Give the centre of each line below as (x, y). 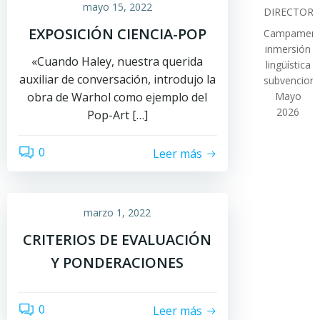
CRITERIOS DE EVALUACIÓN (117, 240)
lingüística (288, 65)
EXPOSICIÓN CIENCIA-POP (117, 34)
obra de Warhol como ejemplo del (117, 97)
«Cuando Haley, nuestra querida (117, 61)
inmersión (288, 49)
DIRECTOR (288, 12)
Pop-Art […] (117, 115)
